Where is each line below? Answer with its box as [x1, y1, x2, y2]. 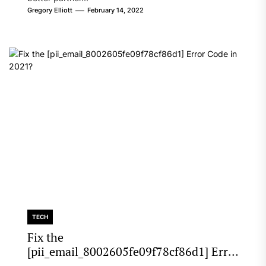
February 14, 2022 [87, 6, 144, 14]
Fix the [27, 229, 64, 245]
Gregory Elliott [27, 6, 72, 14]
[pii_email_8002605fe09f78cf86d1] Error [27, 243, 239, 259]
